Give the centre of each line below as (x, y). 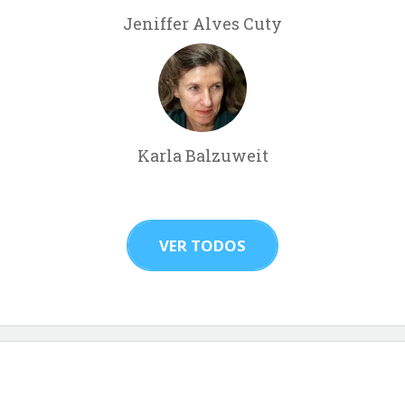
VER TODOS (202, 245)
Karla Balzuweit (202, 155)
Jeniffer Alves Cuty (202, 23)
